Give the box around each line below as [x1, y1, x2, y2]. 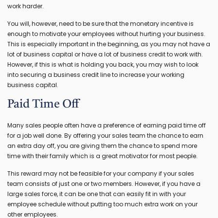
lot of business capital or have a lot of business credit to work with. [7, 50, 203, 58]
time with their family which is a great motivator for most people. [7, 151, 198, 160]
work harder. [7, 1, 44, 10]
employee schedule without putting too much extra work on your [7, 200, 198, 208]
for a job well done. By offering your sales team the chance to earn [7, 131, 203, 140]
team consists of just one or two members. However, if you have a [7, 179, 200, 188]
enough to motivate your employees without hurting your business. [7, 29, 205, 38]
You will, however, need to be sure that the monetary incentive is [7, 19, 194, 28]
